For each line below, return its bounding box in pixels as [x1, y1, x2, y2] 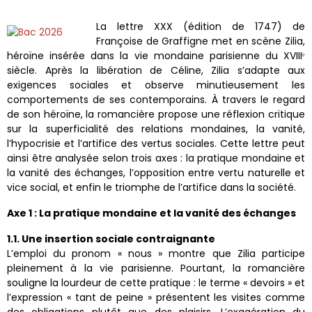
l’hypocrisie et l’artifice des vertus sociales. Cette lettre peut [7, 136, 305, 151]
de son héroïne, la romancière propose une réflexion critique [7, 107, 305, 122]
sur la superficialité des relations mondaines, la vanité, [7, 122, 305, 136]
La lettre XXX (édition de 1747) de [96, 19, 305, 34]
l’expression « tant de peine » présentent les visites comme [7, 290, 305, 305]
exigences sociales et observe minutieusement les [7, 78, 305, 93]
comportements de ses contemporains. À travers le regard [7, 93, 305, 107]
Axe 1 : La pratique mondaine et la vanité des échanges [7, 206, 296, 221]
